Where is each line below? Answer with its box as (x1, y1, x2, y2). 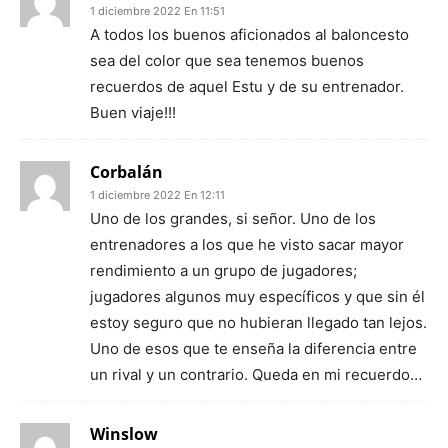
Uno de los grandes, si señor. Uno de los (90, 209, 376, 228)
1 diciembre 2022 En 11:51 (90, 4, 225, 18)
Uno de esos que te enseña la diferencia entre (90, 339, 417, 358)
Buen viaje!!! (90, 103, 176, 122)
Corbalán (90, 161, 163, 183)
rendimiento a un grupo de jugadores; (90, 261, 357, 280)
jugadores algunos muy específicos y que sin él (90, 287, 425, 306)
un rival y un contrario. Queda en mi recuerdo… (90, 365, 422, 384)
